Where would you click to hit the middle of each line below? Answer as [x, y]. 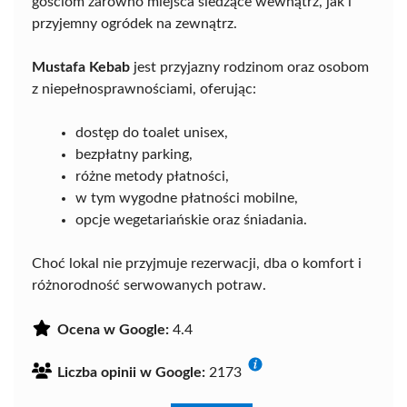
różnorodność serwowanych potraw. [149, 285]
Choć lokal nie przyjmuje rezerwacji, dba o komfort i [197, 263]
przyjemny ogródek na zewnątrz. [134, 23]
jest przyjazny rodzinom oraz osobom [249, 67]
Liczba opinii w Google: [131, 372]
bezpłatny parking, [134, 154]
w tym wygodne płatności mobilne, [187, 198]
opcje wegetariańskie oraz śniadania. [191, 219]
